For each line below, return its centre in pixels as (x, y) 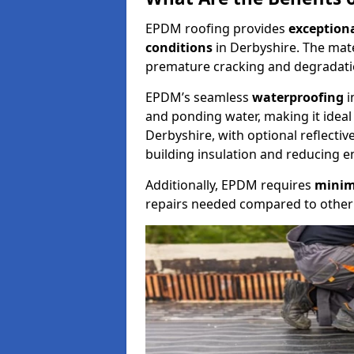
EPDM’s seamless (197, 97)
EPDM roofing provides (217, 28)
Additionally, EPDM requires (230, 185)
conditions (181, 47)
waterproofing (298, 97)
